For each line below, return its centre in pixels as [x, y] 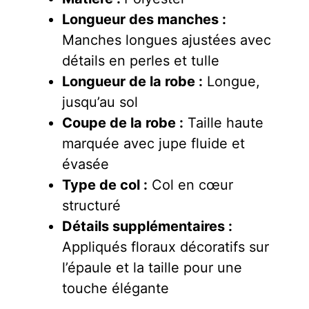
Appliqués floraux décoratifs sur [166, 247]
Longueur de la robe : [132, 81]
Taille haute [223, 122]
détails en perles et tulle [141, 60]
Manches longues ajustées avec [167, 40]
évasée [86, 164]
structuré [91, 205]
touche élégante [116, 288]
